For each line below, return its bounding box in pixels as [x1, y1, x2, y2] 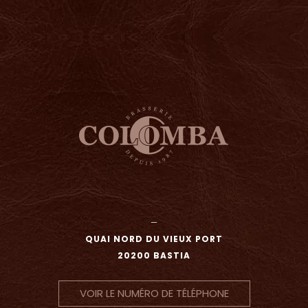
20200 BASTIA [118, 250, 190, 262]
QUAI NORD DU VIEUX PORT [85, 233, 223, 245]
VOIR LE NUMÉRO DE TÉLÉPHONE [79, 286, 229, 301]
